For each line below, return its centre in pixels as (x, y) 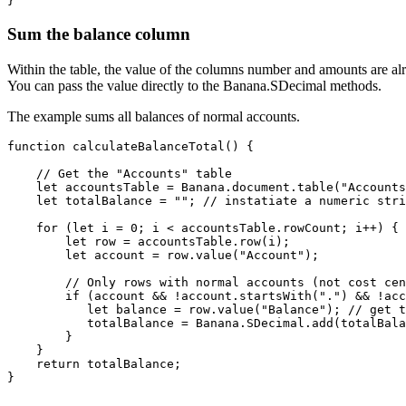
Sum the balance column (99, 34)
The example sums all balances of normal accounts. (154, 116)
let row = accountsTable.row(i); (149, 241)
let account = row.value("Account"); (163, 255)
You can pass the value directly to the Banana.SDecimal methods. (194, 85)
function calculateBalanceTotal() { (130, 146)
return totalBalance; (94, 363)
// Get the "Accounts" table (120, 173)
